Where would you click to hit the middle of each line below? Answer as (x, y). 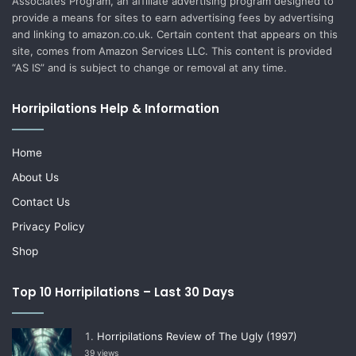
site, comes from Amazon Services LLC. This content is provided (172, 50)
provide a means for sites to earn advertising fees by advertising (173, 17)
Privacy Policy (48, 226)
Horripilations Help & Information (116, 108)
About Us (35, 177)
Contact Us (41, 201)
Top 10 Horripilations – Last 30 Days (123, 292)
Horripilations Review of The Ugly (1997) (197, 336)
